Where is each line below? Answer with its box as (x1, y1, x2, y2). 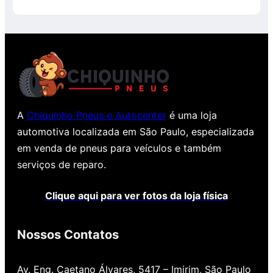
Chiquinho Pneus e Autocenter (27, 108, 166, 121)
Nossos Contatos (17, 227, 119, 242)
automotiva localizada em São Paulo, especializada (17, 125, 254, 138)
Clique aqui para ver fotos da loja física (45, 189, 228, 202)
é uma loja (166, 108, 217, 121)
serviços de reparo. (17, 158, 106, 171)
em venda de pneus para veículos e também (17, 141, 221, 154)
